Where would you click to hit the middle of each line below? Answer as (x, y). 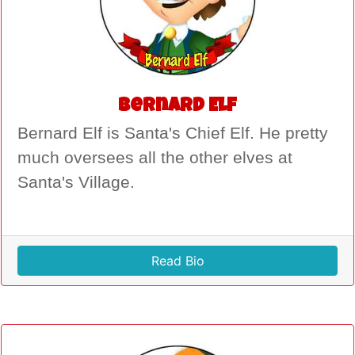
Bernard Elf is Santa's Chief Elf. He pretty (173, 133)
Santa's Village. (76, 182)
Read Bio (177, 260)
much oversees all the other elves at (155, 157)
